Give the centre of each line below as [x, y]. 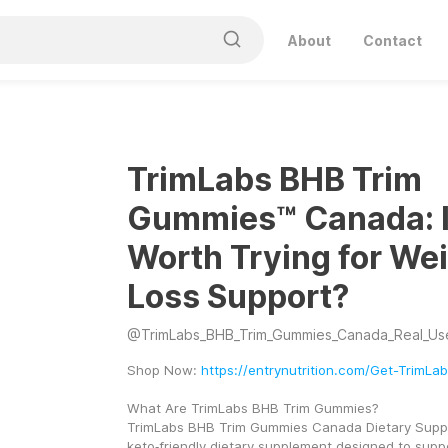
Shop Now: [163, 370]
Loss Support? [237, 296]
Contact [392, 40]
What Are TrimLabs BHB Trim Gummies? [252, 408]
